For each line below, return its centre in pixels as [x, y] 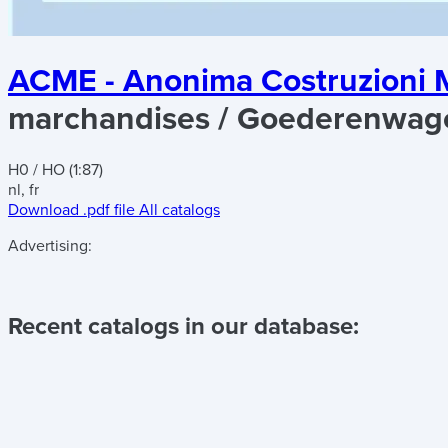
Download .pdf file [71, 209]
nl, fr [23, 189]
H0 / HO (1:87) [55, 169]
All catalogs [179, 209]
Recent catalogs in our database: [183, 326]
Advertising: [50, 245]
